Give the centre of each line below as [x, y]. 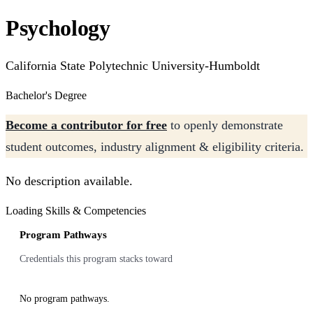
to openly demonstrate [225, 125]
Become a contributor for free [86, 125]
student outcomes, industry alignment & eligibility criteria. [155, 147]
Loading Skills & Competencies [76, 211]
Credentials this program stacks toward [96, 259]
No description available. [69, 181]
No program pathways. [65, 299]
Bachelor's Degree [46, 95]
